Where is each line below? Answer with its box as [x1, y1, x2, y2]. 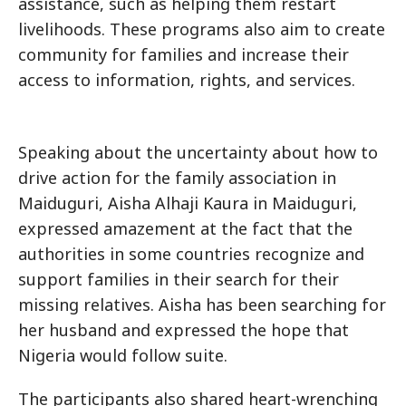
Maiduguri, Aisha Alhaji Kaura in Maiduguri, [18, 192, 357, 215]
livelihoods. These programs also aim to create [18, 18, 385, 41]
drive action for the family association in [18, 167, 336, 189]
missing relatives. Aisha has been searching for [18, 294, 386, 316]
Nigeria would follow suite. [18, 344, 232, 367]
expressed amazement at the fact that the [18, 217, 353, 240]
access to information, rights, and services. [18, 69, 355, 92]
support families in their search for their [18, 268, 339, 291]
